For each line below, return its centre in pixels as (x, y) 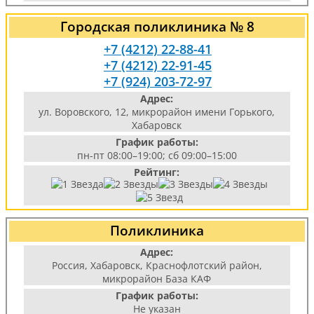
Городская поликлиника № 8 (157, 26)
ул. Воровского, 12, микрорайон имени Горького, (157, 112)
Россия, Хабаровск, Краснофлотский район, (157, 265)
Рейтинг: (157, 172)
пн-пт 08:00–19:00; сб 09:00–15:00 (157, 155)
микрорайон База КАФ (157, 279)
